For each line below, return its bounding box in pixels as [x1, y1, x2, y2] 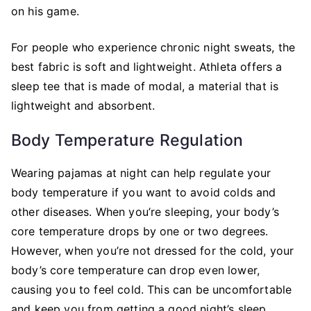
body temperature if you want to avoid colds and [11, 185, 276, 200]
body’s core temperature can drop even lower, [11, 263, 260, 278]
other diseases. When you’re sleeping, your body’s [11, 205, 279, 219]
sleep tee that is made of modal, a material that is [11, 79, 279, 94]
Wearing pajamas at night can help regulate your [11, 166, 271, 180]
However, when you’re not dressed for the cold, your [11, 244, 294, 258]
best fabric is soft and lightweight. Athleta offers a [11, 60, 283, 74]
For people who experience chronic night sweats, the [11, 40, 296, 55]
